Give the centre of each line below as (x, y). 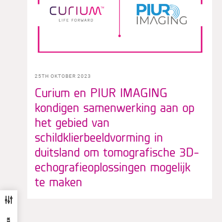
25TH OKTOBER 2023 (63, 76)
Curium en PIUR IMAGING (101, 92)
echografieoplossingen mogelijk (112, 166)
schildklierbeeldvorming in (99, 137)
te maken (58, 181)
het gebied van (72, 122)
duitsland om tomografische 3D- (117, 151)
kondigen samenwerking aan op (114, 107)
